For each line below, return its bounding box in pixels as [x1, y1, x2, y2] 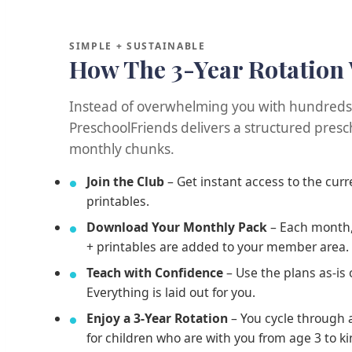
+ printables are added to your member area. [86, 237, 349, 255]
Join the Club [86, 172, 164, 190]
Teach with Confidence [86, 263, 223, 281]
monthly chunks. [69, 139, 174, 158]
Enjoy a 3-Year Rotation [86, 309, 228, 327]
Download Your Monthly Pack [86, 218, 267, 236]
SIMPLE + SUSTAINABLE [69, 38, 206, 53]
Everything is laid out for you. [86, 283, 255, 301]
